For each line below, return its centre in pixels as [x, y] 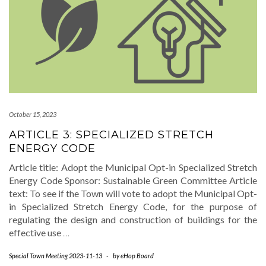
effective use [36, 232]
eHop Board [137, 255]
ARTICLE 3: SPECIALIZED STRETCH [111, 134]
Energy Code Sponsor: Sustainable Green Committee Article [133, 180]
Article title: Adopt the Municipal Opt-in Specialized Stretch [133, 167]
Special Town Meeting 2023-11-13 [56, 255]
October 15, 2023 [33, 114]
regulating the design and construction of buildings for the [133, 219]
